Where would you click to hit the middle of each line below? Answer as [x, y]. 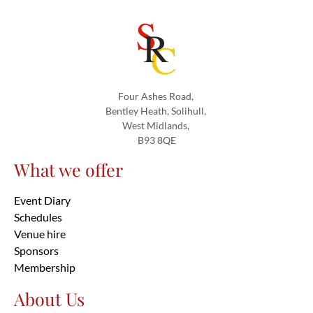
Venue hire [40, 234]
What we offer [68, 170]
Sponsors [36, 251]
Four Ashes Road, [156, 96]
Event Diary [42, 201]
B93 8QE [156, 140]
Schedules [38, 217]
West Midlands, [156, 125]
